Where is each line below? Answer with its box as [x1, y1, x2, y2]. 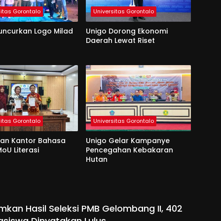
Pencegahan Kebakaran [85, 145, 173, 155]
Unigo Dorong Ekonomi [85, 26, 168, 36]
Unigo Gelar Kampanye [85, 135, 170, 146]
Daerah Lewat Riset [85, 35, 155, 45]
